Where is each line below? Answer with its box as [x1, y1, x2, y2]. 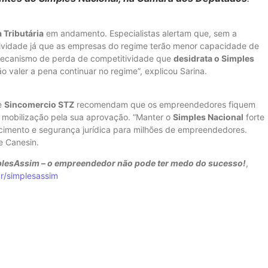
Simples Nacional [173, 111, 243, 122]
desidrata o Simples [173, 53, 254, 63]
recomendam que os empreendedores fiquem [74, 99, 255, 109]
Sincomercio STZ [4, 99, 74, 109]
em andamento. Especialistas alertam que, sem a [44, 28, 237, 38]
